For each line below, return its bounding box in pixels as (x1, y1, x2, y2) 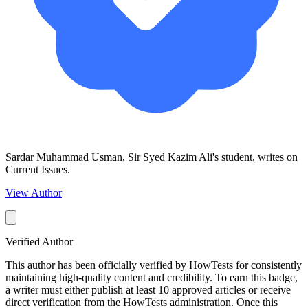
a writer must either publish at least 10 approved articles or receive (5, 283, 291, 296)
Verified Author (5, 235, 73, 247)
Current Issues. (5, 163, 70, 175)
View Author (5, 186, 62, 199)
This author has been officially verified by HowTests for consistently (5, 258, 302, 271)
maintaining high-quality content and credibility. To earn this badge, (5, 271, 298, 283)
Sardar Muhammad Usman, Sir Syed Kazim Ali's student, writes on (5, 151, 298, 163)
